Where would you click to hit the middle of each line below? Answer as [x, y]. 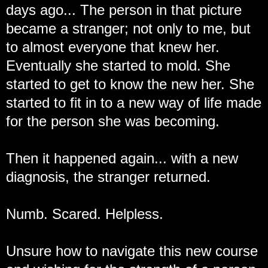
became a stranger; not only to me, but [128, 29]
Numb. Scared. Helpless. [85, 214]
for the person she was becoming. [113, 121]
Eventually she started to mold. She [118, 66]
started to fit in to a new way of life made [134, 103]
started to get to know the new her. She [130, 84]
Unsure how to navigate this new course [132, 251]
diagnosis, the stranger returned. [108, 177]
